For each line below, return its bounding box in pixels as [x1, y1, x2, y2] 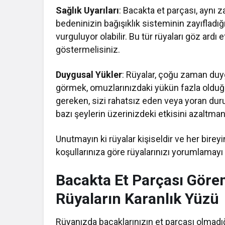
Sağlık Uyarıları [56, 5, 120, 16]
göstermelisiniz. [56, 44, 120, 55]
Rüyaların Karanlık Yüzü [56, 190, 219, 208]
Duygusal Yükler [56, 69, 123, 80]
